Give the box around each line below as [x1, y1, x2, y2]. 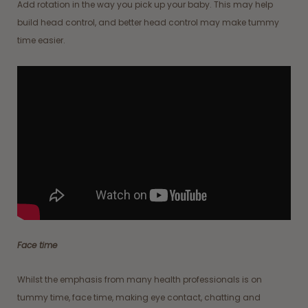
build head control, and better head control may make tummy [17, 16, 279, 28]
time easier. [17, 34, 65, 46]
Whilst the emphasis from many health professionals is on [17, 273, 262, 285]
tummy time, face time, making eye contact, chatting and [17, 291, 261, 303]
